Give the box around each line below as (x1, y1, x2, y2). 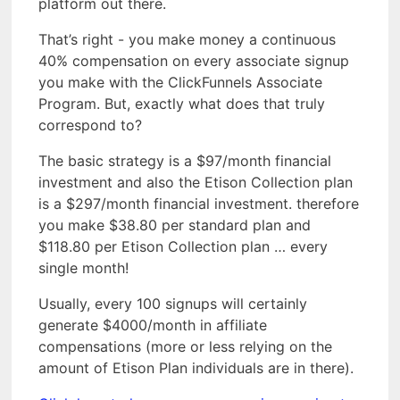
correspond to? (38, 115, 142, 134)
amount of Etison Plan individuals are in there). (38, 358, 354, 377)
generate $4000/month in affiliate (38, 315, 267, 334)
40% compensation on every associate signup (38, 51, 349, 70)
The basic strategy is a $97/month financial (38, 151, 331, 170)
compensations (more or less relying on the (38, 337, 332, 355)
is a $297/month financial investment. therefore (38, 194, 359, 212)
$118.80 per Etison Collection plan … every (38, 237, 328, 255)
